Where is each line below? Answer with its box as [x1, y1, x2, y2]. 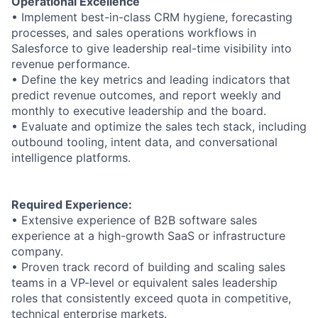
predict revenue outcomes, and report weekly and [11, 88, 281, 103]
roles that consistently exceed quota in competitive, [11, 291, 291, 306]
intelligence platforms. [11, 150, 131, 165]
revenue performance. [11, 57, 130, 72]
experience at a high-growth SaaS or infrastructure [11, 229, 285, 243]
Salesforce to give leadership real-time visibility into [11, 41, 292, 56]
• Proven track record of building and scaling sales [11, 260, 285, 275]
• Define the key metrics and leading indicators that [11, 72, 290, 87]
